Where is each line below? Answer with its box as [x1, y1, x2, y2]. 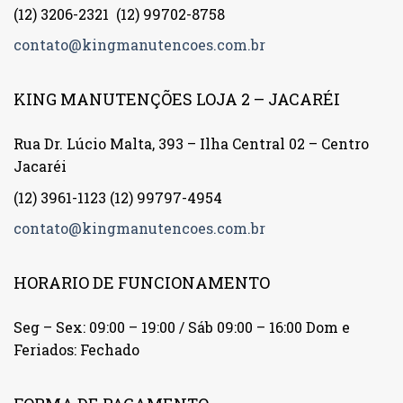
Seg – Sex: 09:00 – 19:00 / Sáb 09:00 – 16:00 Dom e [13, 318, 350, 337]
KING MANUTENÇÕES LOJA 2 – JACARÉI [13, 87, 340, 110]
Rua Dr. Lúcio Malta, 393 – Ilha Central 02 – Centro [13, 134, 369, 154]
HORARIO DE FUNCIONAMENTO [13, 271, 270, 293]
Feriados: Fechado [13, 340, 139, 360]
